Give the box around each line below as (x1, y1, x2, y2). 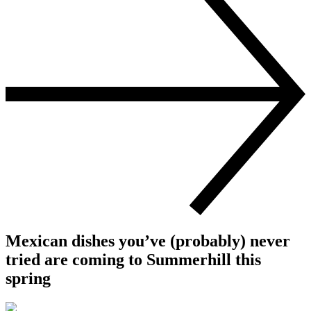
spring (6, 269, 51, 288)
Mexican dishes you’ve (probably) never (6, 232, 290, 251)
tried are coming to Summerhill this (6, 251, 261, 269)
